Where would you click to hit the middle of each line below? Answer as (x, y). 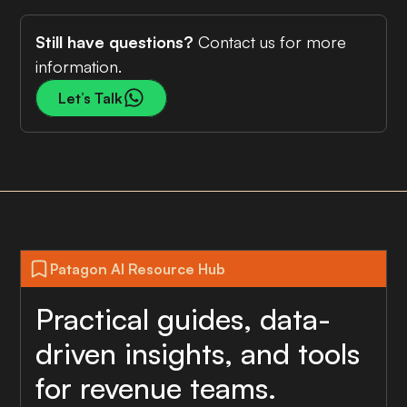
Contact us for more (270, 41)
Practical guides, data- (184, 318)
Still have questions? (115, 41)
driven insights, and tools (198, 353)
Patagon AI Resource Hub (138, 268)
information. (79, 66)
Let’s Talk (91, 98)
